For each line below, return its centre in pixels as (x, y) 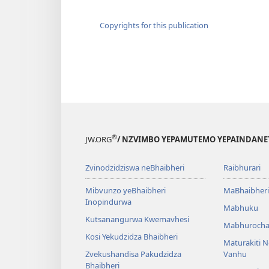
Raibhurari (242, 168)
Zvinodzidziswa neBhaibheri (135, 168)
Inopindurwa (108, 202)
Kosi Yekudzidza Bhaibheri (131, 237)
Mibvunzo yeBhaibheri (125, 191)
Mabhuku (240, 208)
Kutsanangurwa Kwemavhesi (137, 219)
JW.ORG (98, 140)
